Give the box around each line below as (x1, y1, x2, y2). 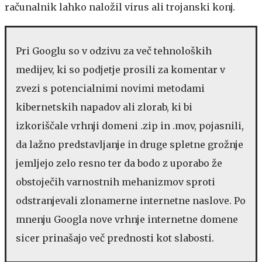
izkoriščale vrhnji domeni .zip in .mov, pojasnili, (16, 119, 244, 132)
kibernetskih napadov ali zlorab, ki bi (16, 101, 192, 113)
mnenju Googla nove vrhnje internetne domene (16, 213, 238, 225)
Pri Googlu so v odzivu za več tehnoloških (16, 44, 212, 57)
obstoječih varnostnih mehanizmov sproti (16, 175, 215, 188)
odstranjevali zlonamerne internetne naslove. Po (16, 194, 246, 206)
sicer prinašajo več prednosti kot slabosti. (16, 232, 214, 244)
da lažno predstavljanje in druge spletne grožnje (16, 138, 243, 150)
